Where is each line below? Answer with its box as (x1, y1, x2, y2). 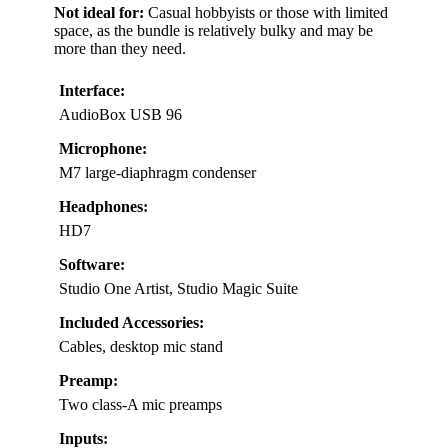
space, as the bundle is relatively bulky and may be (54, 22, 373, 40)
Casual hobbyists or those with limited (144, 4, 388, 22)
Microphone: (59, 140, 147, 158)
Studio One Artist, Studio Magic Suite (59, 280, 298, 298)
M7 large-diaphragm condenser (59, 164, 256, 182)
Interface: (59, 82, 125, 100)
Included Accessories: (59, 314, 204, 332)
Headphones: (59, 198, 148, 216)
